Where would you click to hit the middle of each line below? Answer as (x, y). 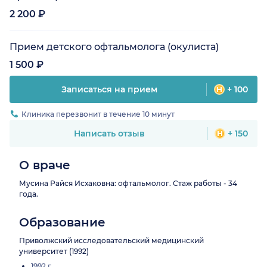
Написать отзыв (109, 134)
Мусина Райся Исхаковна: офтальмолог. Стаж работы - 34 (128, 184)
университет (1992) (54, 252)
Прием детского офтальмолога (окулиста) (114, 47)
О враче (45, 165)
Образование (62, 223)
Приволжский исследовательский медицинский (111, 241)
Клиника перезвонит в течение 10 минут (98, 114)
